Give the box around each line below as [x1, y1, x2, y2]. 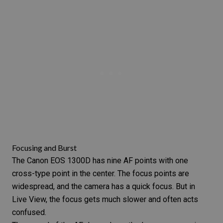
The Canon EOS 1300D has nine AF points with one [12, 156, 188, 166]
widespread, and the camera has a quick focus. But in [12, 182, 195, 192]
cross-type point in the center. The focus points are [12, 169, 189, 179]
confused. [12, 208, 46, 218]
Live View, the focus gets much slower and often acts [12, 195, 198, 205]
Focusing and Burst [12, 143, 77, 153]
